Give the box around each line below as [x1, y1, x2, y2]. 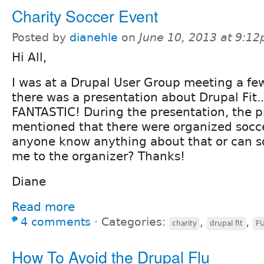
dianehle [70, 31, 118, 44]
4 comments [21, 215, 91, 228]
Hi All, [12, 49, 47, 64]
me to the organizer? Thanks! [12, 148, 185, 163]
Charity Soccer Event [12, 4, 158, 27]
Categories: [101, 215, 169, 228]
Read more [12, 199, 75, 214]
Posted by [12, 31, 70, 44]
